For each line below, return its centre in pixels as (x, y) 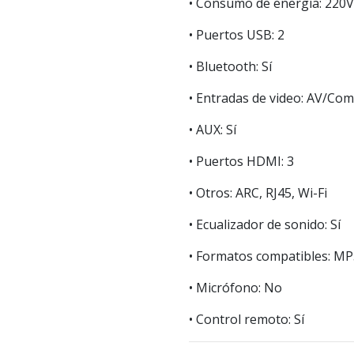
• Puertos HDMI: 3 (241, 162)
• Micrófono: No (235, 288)
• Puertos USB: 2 (237, 35)
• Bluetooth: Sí (230, 67)
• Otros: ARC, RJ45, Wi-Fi (258, 193)
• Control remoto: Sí (247, 320)
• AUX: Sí (213, 130)
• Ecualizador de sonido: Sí (265, 225)
